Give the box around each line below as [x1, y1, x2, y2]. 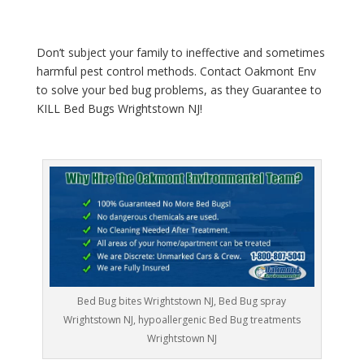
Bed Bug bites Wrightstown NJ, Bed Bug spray [77, 293, 287, 308]
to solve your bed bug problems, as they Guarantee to [36, 82, 322, 98]
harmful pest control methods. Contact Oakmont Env [36, 63, 316, 80]
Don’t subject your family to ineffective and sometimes [36, 45, 325, 61]
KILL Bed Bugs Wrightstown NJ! [36, 101, 202, 117]
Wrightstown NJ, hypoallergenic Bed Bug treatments [63, 312, 301, 327]
